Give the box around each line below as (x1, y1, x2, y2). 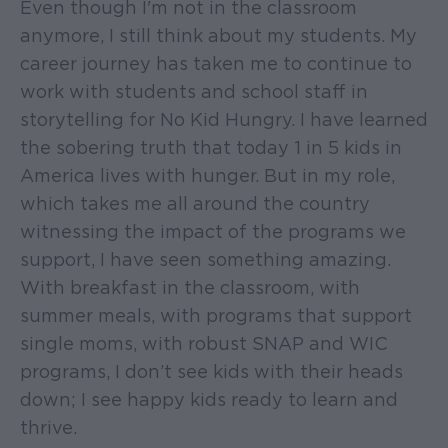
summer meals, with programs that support (20, 305, 412, 327)
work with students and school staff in (20, 81, 368, 103)
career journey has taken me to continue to (20, 53, 412, 75)
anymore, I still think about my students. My (20, 25, 417, 47)
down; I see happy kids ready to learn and (20, 389, 398, 411)
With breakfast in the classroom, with (20, 277, 360, 299)
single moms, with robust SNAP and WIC (20, 333, 388, 355)
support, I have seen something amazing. (20, 249, 391, 271)
